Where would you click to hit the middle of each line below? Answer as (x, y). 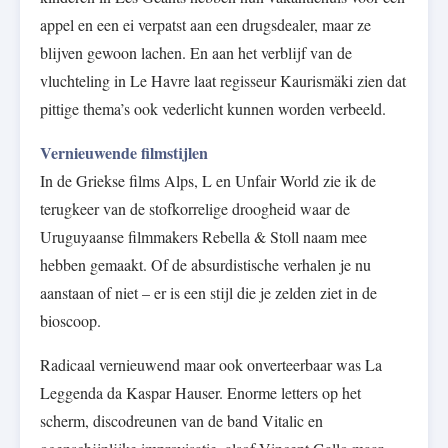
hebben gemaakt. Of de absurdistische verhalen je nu (205, 265)
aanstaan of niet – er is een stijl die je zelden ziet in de (208, 293)
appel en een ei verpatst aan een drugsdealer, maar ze (205, 25)
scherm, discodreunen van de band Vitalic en (181, 421)
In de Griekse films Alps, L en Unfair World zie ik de (208, 181)
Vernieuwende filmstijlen (124, 153)
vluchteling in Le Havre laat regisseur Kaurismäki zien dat (223, 81)
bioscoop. (70, 321)
